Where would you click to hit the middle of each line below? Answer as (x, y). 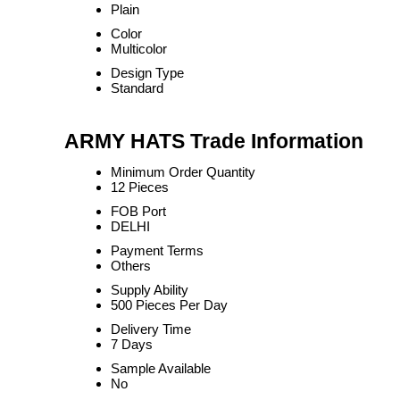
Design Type (147, 73)
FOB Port (138, 211)
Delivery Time (151, 329)
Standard (137, 88)
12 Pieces (140, 187)
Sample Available (161, 368)
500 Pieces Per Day (169, 305)
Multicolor (139, 49)
